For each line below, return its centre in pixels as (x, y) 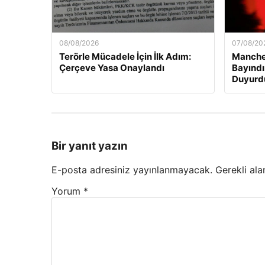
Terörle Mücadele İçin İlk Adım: (125, 57)
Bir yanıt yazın (90, 146)
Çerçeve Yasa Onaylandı (112, 68)
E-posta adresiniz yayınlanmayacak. (132, 169)
